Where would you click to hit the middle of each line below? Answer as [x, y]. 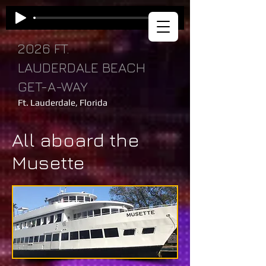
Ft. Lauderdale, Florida [63, 102]
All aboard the [76, 140]
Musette [48, 162]
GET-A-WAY [53, 86]
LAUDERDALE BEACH [82, 67]
